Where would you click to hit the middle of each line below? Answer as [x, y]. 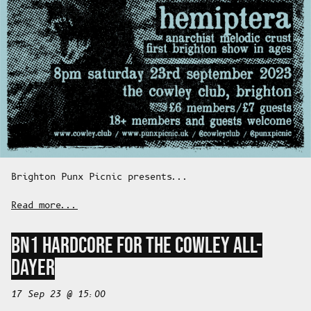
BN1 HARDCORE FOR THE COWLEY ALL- [137, 245]
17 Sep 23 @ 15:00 [58, 295]
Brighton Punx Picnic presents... [100, 178]
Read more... [44, 206]
